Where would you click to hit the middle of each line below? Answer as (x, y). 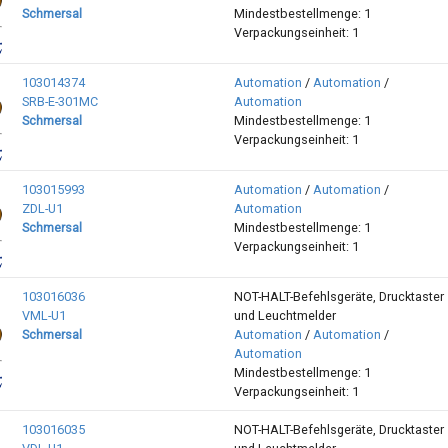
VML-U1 (43, 316)
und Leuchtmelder (284, 316)
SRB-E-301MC (59, 102)
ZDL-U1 (42, 209)
